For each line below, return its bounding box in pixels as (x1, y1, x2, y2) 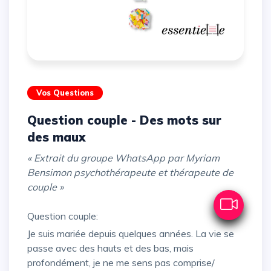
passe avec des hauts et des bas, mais (27, 242, 194, 255)
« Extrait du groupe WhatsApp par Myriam (27, 152, 220, 165)
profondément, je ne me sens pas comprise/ (27, 256, 215, 269)
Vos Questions (36, 88, 94, 98)
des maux (27, 129, 85, 145)
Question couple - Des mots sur (27, 113, 37, 128)
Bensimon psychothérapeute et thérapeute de (27, 166, 233, 179)
